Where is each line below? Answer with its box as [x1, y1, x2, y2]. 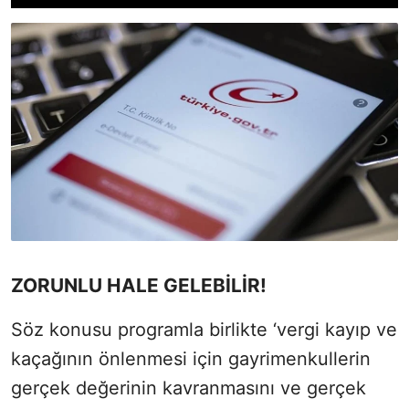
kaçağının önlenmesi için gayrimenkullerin [11, 347, 371, 370]
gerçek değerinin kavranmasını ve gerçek [11, 376, 366, 399]
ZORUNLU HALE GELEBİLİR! [11, 273, 267, 297]
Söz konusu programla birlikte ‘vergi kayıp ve [11, 318, 397, 341]
